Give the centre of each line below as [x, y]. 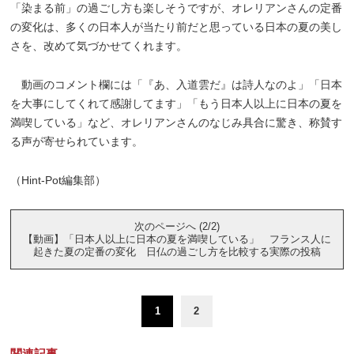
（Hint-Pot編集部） [58, 180]
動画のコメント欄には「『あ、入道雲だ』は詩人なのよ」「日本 [177, 84]
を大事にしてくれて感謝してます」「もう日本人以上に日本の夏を [177, 103]
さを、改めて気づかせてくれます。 [99, 45]
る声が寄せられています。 [77, 141]
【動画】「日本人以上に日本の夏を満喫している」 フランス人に [177, 239]
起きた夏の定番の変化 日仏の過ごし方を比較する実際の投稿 [177, 251]
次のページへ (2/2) [177, 226]
